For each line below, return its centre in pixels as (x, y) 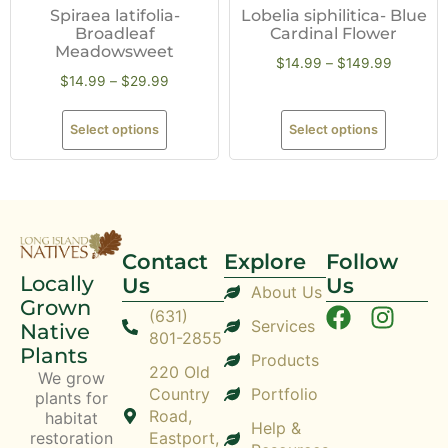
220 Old (179, 372)
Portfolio (284, 394)
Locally (57, 283)
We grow (71, 377)
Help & (276, 428)
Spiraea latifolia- (114, 15)
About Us (286, 292)
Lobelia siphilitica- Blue (333, 15)
